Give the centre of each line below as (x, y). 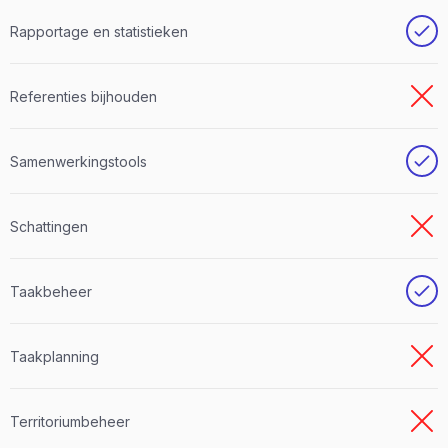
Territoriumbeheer (70, 421)
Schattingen (49, 226)
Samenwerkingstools (78, 161)
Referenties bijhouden (83, 96)
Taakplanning (54, 356)
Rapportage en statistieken (99, 31)
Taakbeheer (51, 291)
